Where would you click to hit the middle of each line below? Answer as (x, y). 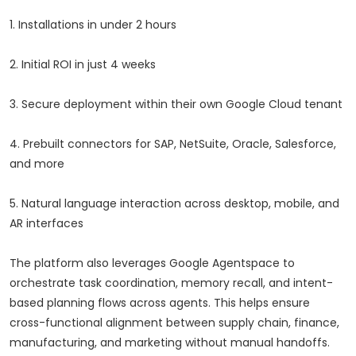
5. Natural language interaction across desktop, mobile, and (174, 204)
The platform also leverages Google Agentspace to (152, 263)
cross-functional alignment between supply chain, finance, (174, 323)
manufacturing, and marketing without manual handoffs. (170, 343)
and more (37, 164)
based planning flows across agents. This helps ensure (160, 303)
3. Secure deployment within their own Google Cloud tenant (176, 104)
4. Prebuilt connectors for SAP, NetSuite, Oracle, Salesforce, (173, 144)
